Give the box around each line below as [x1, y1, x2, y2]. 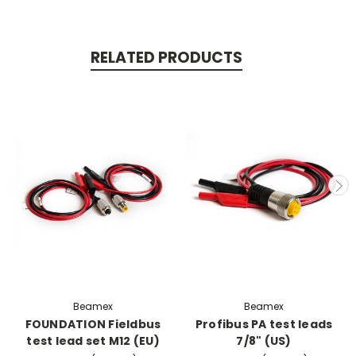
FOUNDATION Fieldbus [25, 315, 161, 332]
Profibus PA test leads [195, 315, 333, 332]
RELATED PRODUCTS [90, 46, 242, 68]
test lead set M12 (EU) [26, 332, 160, 349]
